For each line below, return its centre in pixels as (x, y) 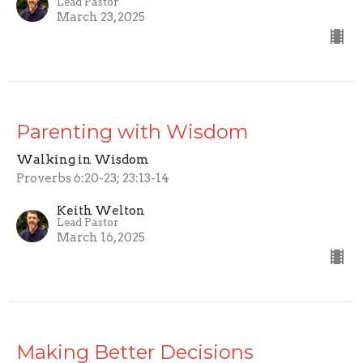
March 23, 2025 (101, 17)
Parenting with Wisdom (132, 132)
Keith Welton (101, 211)
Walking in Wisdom (83, 160)
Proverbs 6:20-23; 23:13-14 (93, 179)
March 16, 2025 (101, 238)
